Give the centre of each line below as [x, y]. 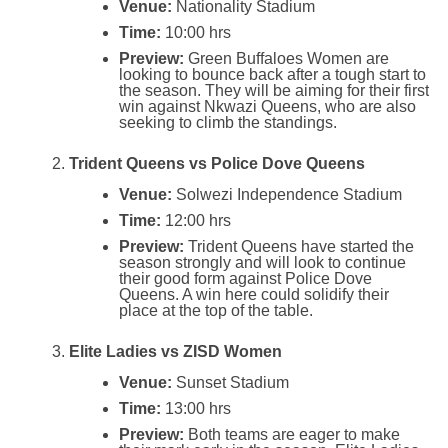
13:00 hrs [195, 408]
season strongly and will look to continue [262, 262]
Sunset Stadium [230, 382]
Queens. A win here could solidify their [253, 294]
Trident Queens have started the [298, 246]
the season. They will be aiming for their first [273, 90]
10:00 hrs [195, 32]
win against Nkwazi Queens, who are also [267, 106]
